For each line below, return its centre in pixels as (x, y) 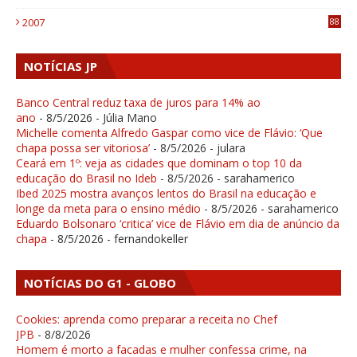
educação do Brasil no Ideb (86, 178)
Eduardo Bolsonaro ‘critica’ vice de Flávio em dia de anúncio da (178, 223)
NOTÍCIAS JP (61, 66)
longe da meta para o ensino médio (108, 208)
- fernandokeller (146, 238)
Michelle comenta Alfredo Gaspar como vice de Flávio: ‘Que (169, 132)
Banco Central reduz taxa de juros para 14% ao (138, 102)
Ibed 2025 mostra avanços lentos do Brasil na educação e (166, 193)
